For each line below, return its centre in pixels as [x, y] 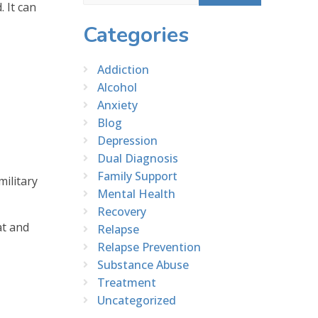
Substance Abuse [143, 264]
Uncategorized [137, 300]
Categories [136, 35]
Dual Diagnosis [138, 158]
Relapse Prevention [149, 247]
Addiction [123, 69]
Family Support [137, 176]
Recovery [122, 211]
